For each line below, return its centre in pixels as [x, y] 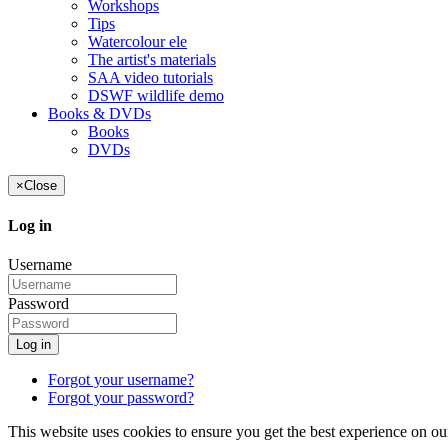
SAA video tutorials [150, 77]
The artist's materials [152, 59]
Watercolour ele [137, 41]
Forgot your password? [121, 398]
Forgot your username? [121, 380]
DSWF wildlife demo [156, 95]
